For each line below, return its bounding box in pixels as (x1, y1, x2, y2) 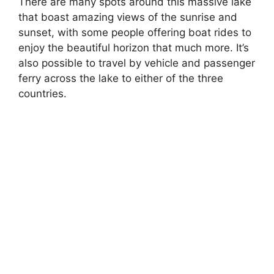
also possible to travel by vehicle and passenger (18, 57, 255, 70)
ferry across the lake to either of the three (18, 72, 223, 85)
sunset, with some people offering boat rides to (18, 26, 251, 39)
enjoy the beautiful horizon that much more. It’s (18, 42, 249, 54)
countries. (18, 87, 67, 100)
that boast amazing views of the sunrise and (18, 11, 237, 24)
